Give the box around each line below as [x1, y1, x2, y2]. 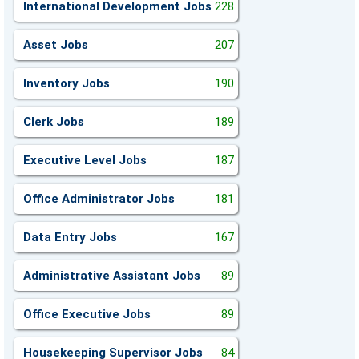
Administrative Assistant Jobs [23, 268, 200, 283]
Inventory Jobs [23, 76, 110, 91]
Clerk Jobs [23, 115, 84, 129]
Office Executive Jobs [23, 307, 151, 321]
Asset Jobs [23, 38, 88, 52]
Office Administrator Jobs [23, 192, 175, 206]
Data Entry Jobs [23, 230, 117, 244]
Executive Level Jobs [23, 153, 147, 167]
